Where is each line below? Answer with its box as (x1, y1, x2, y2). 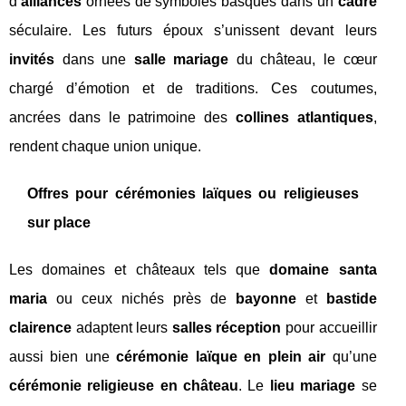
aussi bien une (9, 348, 117, 364)
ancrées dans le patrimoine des (9, 109, 236, 125)
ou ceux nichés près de (47, 290, 236, 306)
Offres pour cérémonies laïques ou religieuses (27, 185, 359, 201)
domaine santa (269, 261, 377, 277)
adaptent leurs (72, 319, 172, 335)
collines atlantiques (235, 109, 373, 125)
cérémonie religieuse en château (9, 377, 239, 393)
